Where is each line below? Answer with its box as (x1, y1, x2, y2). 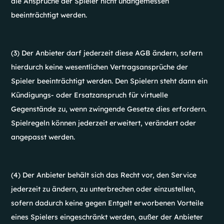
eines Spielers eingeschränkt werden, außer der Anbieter (11, 212, 203, 221)
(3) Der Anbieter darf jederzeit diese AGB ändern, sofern (11, 48, 203, 57)
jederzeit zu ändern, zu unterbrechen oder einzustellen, (11, 184, 196, 193)
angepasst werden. (11, 132, 75, 141)
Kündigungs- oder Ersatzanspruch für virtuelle (11, 90, 168, 99)
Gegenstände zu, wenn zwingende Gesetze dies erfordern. (11, 104, 207, 113)
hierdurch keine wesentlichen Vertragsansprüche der (11, 62, 188, 71)
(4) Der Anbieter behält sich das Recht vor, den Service (11, 170, 197, 179)
